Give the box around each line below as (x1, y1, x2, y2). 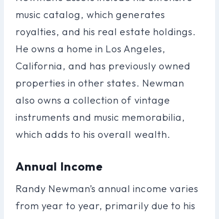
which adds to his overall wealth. (16, 128, 171, 140)
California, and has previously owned (16, 59, 191, 72)
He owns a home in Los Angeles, (16, 42, 166, 55)
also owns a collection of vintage (16, 93, 170, 106)
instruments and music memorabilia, (16, 110, 185, 123)
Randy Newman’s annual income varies (16, 182, 198, 195)
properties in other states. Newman (16, 76, 184, 89)
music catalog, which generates (16, 8, 165, 21)
